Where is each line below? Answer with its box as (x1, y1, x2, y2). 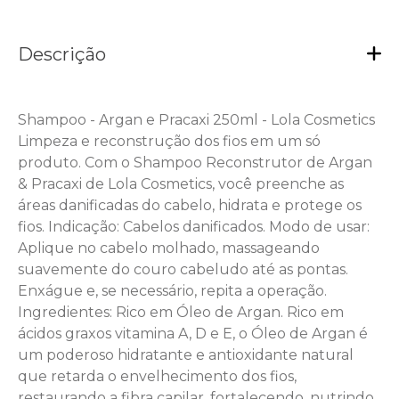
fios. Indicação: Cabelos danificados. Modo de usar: (18, 217, 370, 235)
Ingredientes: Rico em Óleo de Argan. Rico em (18, 303, 344, 321)
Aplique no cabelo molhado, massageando (18, 239, 320, 256)
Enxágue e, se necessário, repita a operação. (18, 281, 327, 299)
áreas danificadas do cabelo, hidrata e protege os (18, 196, 362, 214)
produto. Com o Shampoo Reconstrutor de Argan (18, 153, 372, 171)
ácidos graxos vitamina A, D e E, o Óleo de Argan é (18, 324, 368, 342)
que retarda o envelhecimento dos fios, (18, 367, 297, 385)
